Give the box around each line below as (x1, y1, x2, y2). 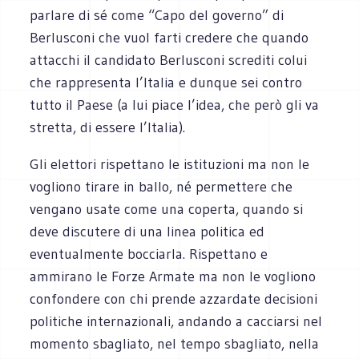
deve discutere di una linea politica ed (30, 222, 265, 240)
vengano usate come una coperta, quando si (30, 200, 304, 218)
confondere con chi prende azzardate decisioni (30, 289, 318, 308)
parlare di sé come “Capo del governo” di (30, 6, 284, 24)
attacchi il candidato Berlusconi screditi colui (30, 50, 308, 69)
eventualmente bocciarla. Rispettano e (30, 244, 268, 263)
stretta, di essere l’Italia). (30, 118, 186, 136)
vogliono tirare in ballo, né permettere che (30, 177, 293, 196)
